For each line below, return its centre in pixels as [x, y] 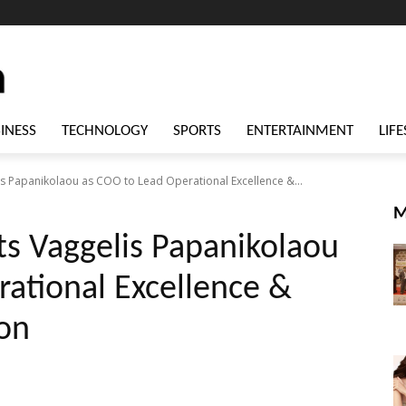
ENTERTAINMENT [300, 131]
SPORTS [197, 131]
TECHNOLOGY [105, 131]
